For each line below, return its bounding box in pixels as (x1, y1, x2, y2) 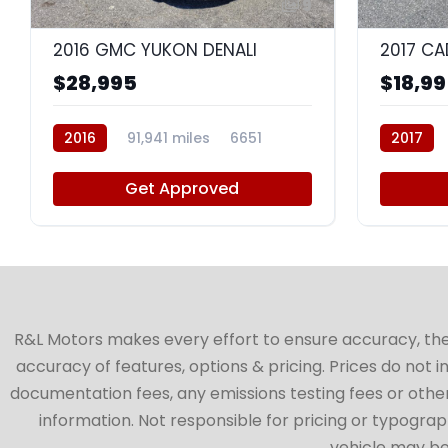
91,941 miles (127, 127, 210, 148)
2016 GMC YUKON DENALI (53, 37, 257, 62)
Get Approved (125, 176, 240, 200)
